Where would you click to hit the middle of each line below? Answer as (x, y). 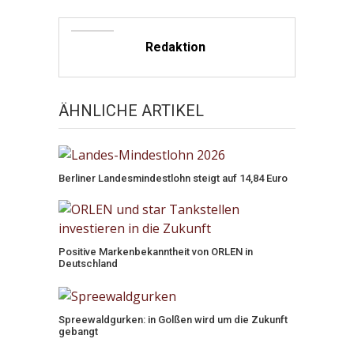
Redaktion (175, 47)
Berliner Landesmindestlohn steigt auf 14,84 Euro (173, 179)
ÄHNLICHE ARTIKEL (132, 110)
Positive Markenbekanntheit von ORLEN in (156, 252)
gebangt (79, 332)
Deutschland (88, 264)
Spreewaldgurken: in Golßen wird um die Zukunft (173, 320)
